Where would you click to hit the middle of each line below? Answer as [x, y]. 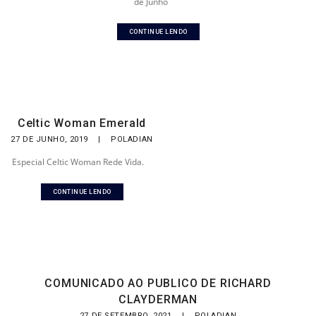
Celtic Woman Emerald [82, 123]
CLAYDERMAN [158, 299]
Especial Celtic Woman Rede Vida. [78, 162]
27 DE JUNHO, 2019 [51, 139]
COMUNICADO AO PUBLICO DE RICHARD [158, 283]
